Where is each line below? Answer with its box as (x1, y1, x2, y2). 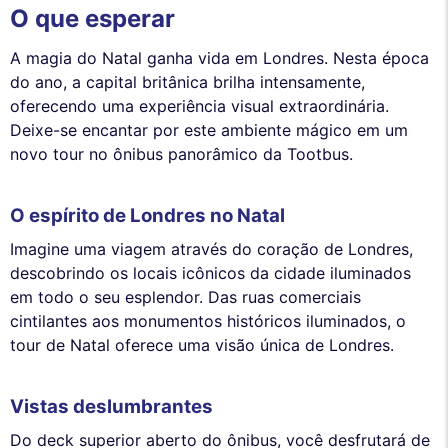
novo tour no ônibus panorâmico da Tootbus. (10, 144, 353, 165)
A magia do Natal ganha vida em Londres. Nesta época (10, 48, 429, 69)
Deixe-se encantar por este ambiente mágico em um (10, 120, 408, 141)
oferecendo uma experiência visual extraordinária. (10, 96, 389, 117)
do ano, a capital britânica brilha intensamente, (10, 72, 365, 93)
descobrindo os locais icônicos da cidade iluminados (10, 263, 411, 284)
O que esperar (10, 4, 175, 34)
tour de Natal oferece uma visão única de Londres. (10, 335, 394, 356)
